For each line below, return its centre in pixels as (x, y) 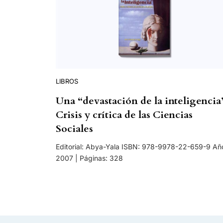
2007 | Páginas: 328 (89, 158)
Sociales (74, 129)
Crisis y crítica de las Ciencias (124, 115)
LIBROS (67, 81)
